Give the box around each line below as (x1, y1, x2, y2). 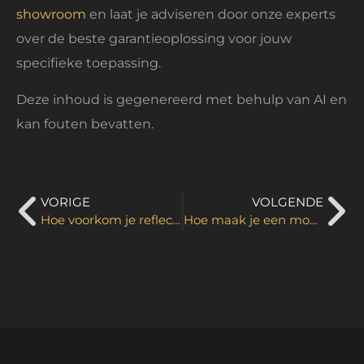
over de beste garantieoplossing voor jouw (16, 31, 292, 47)
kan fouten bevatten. (16, 115, 154, 132)
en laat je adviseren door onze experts (86, 6, 336, 23)
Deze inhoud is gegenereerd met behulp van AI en (16, 91, 347, 107)
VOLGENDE (252, 194, 323, 210)
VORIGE (41, 194, 90, 210)
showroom (16, 6, 86, 23)
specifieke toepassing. (16, 55, 161, 71)
